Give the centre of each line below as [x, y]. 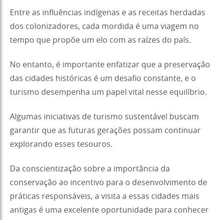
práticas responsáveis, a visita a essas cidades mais [105, 196]
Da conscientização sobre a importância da [90, 169]
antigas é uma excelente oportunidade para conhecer [109, 210]
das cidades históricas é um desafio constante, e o [103, 78]
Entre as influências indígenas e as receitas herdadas [108, 13]
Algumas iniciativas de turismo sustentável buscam [104, 117]
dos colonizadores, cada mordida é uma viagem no [104, 26]
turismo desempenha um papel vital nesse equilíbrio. [108, 92]
